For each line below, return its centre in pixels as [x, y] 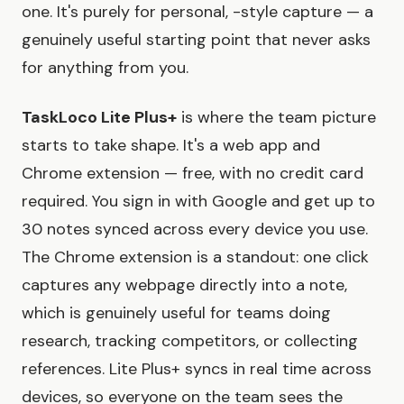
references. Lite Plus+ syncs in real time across [197, 369]
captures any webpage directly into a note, [184, 285]
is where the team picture [276, 118]
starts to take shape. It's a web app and [171, 146]
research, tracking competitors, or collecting [190, 341]
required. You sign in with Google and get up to [198, 202]
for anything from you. [105, 68]
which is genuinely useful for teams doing [176, 313]
